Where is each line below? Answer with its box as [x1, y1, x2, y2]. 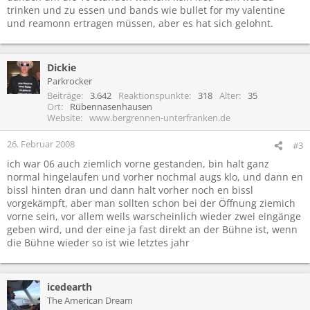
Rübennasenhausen [70, 100, 152, 113]
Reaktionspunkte [118, 89, 189, 102]
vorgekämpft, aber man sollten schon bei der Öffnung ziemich [7, 196, 295, 210]
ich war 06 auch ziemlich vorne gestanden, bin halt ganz [7, 156, 269, 170]
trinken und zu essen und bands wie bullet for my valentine [7, 3, 285, 17]
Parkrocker [47, 74, 92, 87]
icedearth [47, 280, 92, 293]
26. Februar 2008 [7, 137, 75, 150]
